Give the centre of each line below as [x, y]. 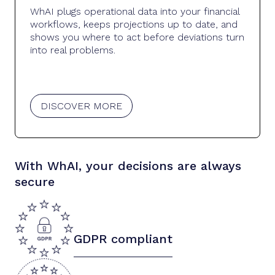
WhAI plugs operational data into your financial [135, 11]
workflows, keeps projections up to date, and [134, 24]
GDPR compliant [123, 239]
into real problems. [73, 50]
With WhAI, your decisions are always [128, 165]
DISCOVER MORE [81, 106]
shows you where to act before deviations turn [137, 37]
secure [35, 181]
